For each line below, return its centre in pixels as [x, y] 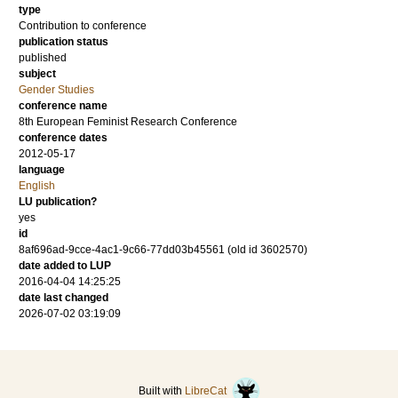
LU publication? [58, 202]
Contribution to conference [83, 26]
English [37, 186]
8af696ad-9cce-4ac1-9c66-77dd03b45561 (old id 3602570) [163, 250]
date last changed [64, 298]
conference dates [63, 138]
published [43, 58]
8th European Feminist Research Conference [128, 122]
